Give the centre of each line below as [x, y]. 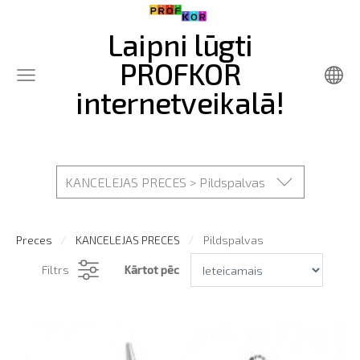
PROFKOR [180, 73]
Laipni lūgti [180, 44]
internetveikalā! [180, 102]
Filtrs [55, 270]
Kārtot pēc [151, 270]
